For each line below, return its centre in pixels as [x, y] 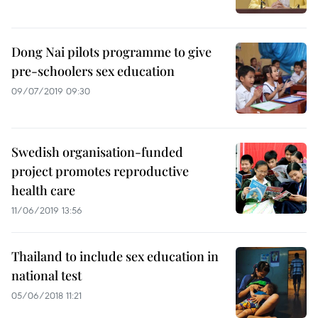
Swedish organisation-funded [97, 152]
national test [46, 275]
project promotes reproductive [100, 171]
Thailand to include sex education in [115, 256]
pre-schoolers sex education [93, 71]
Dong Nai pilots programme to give [111, 52]
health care [43, 190]
